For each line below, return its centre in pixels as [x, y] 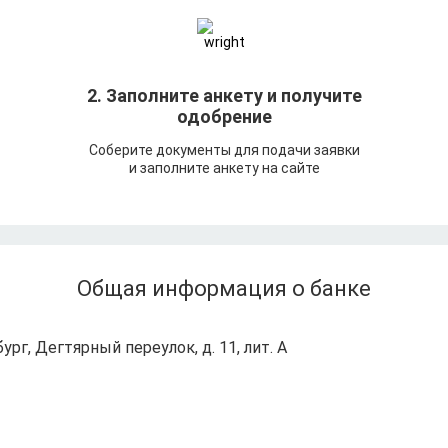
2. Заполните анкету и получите [224, 95]
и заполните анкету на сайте [224, 168]
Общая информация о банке [224, 289]
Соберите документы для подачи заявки [224, 150]
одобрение [224, 116]
